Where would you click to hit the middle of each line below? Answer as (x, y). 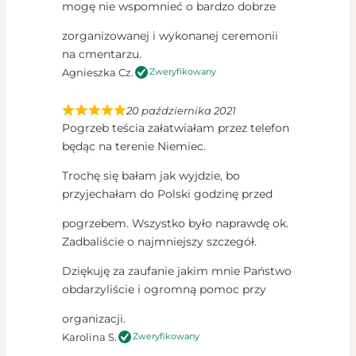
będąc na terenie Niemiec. (134, 146)
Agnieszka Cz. (98, 72)
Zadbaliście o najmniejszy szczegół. (159, 241)
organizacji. (94, 318)
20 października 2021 (182, 110)
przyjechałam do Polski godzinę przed (167, 193)
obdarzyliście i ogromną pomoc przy (164, 289)
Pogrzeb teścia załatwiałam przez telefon (176, 128)
